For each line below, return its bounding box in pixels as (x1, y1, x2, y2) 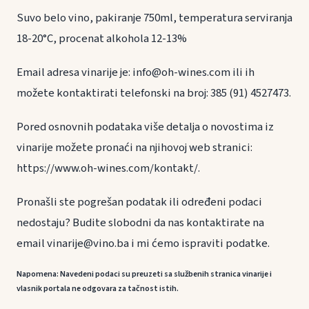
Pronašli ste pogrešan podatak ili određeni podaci (17, 194, 262, 211)
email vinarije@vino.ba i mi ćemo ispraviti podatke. (17, 235, 270, 252)
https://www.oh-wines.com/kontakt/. (17, 160, 200, 177)
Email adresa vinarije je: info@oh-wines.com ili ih (17, 63, 255, 81)
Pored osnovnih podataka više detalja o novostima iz (17, 119, 274, 136)
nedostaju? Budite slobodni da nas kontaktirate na (17, 215, 264, 232)
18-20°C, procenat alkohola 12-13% (17, 30, 187, 47)
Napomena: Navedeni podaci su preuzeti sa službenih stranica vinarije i (17, 268, 272, 281)
